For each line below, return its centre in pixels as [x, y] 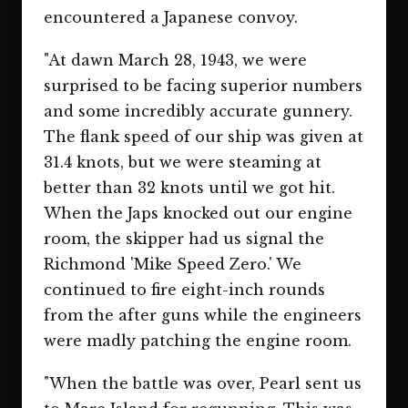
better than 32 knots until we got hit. [189, 188]
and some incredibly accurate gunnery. [198, 112]
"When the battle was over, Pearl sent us [203, 384]
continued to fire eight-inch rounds [184, 290]
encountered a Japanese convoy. [171, 17]
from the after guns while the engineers [203, 316]
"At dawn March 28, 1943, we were [175, 61]
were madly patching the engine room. [198, 341]
